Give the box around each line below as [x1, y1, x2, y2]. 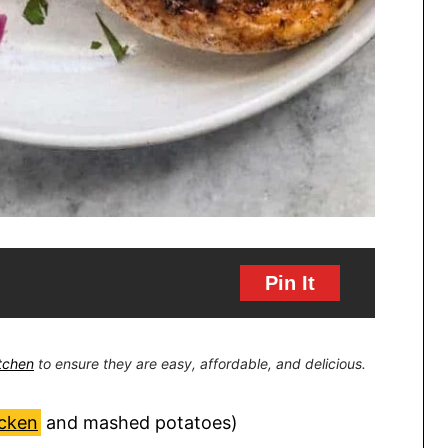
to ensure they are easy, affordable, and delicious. [34, 354, 366, 372]
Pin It [265, 271, 315, 294]
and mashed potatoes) [41, 411, 238, 433]
